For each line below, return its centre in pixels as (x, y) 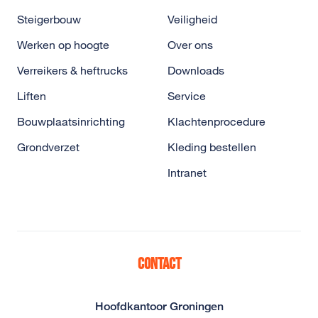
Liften (32, 96)
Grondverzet (48, 147)
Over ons (190, 45)
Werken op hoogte (63, 45)
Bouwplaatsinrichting (71, 121)
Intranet (187, 172)
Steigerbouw (49, 19)
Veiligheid (192, 19)
